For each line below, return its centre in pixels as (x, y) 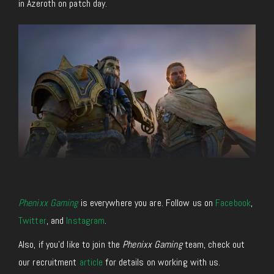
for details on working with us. (162, 262)
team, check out (213, 245)
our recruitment (49, 262)
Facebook (233, 203)
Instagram (86, 221)
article (91, 262)
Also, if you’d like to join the (71, 245)
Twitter (32, 221)
